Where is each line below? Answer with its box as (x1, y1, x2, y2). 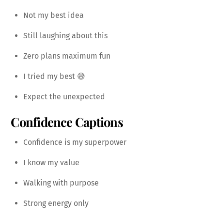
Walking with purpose (23, 178, 99, 188)
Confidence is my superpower (23, 138, 126, 147)
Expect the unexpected (23, 92, 105, 101)
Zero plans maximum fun (23, 51, 110, 61)
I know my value (23, 158, 79, 168)
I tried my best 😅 (23, 71, 85, 81)
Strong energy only (23, 199, 89, 208)
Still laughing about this (23, 31, 108, 40)
